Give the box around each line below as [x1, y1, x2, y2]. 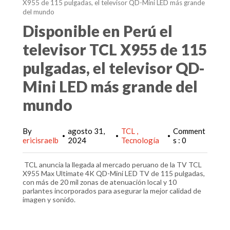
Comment [173, 126, 205, 136]
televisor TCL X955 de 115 [23, 40, 207, 59]
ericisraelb [23, 136, 59, 145]
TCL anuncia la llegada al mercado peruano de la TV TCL [23, 160, 202, 169]
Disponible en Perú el [23, 22, 172, 40]
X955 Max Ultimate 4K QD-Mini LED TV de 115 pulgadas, [23, 169, 205, 178]
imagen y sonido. [23, 195, 75, 204]
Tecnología [121, 136, 159, 145]
